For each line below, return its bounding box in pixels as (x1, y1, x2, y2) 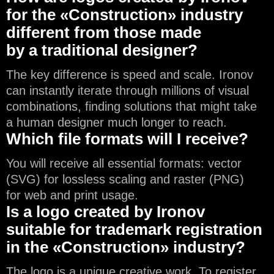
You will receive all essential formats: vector (6, 157, 242, 171)
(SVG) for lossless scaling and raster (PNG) (6, 172, 244, 187)
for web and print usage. (6, 188, 138, 202)
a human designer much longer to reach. (6, 116, 227, 130)
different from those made (6, 23, 201, 42)
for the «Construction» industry (6, 6, 243, 24)
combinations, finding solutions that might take (6, 100, 257, 114)
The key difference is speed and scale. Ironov (6, 68, 253, 82)
